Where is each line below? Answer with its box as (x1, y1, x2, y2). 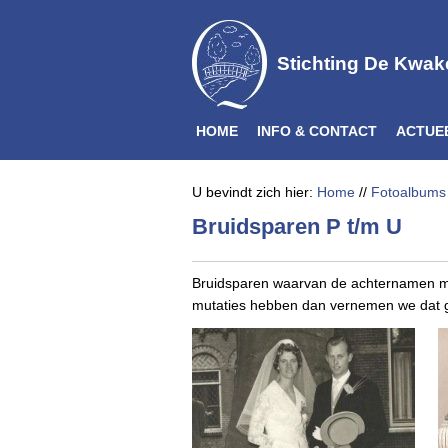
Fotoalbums (371, 184, 446, 200)
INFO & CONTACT (257, 123, 377, 139)
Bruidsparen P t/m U (192, 214, 402, 239)
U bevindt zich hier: (192, 184, 317, 200)
